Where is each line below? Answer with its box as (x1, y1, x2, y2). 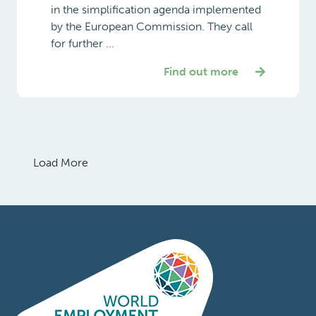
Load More (33, 155, 88, 169)
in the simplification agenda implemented (51, 2, 261, 16)
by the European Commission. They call (51, 19, 253, 33)
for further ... (51, 36, 114, 50)
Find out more (164, 64, 238, 78)
